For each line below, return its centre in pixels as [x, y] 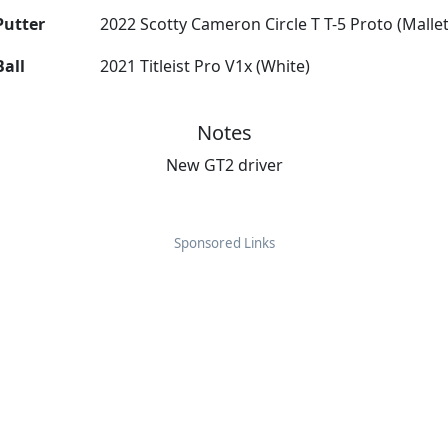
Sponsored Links [224, 243]
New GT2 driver [224, 165]
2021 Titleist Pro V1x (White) [205, 66]
